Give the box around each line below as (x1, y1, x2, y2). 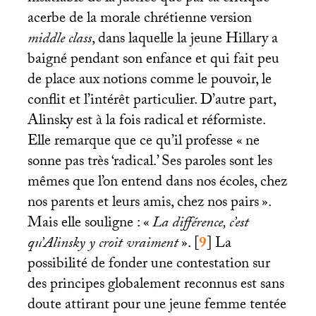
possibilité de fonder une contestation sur (27, 253, 270, 278)
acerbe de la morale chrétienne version (27, 7, 252, 32)
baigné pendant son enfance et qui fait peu (27, 48, 279, 73)
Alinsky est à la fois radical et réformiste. (27, 109, 265, 135)
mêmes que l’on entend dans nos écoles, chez (27, 171, 287, 196)
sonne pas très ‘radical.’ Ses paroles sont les (27, 150, 272, 176)
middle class (27, 28, 92, 53)
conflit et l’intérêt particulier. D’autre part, (27, 89, 276, 114)
